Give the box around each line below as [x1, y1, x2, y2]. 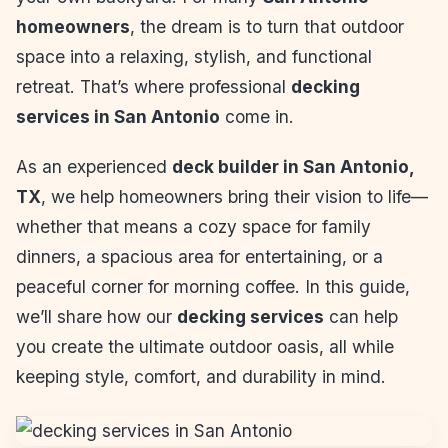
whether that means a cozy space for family [16, 215, 371, 237]
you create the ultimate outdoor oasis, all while [16, 335, 394, 357]
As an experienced [16, 155, 172, 177]
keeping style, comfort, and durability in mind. [16, 365, 386, 387]
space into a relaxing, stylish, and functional [16, 45, 372, 67]
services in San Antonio [16, 105, 220, 127]
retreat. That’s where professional [16, 75, 291, 97]
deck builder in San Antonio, [172, 155, 414, 177]
